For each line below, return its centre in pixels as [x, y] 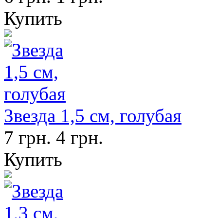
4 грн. [80, 138]
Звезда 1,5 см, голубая [93, 116]
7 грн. [27, 138]
